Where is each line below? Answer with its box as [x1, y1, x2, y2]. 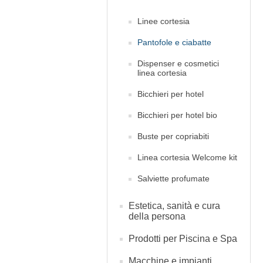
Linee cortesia [137, 16, 190, 26]
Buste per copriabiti [137, 131, 209, 141]
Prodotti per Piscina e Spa [129, 234, 237, 244]
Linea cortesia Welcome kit [137, 153, 237, 162]
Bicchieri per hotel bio [137, 110, 217, 120]
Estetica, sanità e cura [129, 201, 220, 211]
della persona [129, 211, 186, 221]
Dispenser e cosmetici [137, 59, 219, 68]
